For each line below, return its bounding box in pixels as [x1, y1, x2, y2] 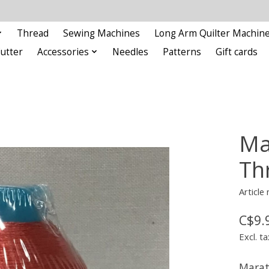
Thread [17, 26, 49, 40]
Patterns [162, 45, 201, 58]
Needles [112, 45, 148, 58]
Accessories [37, 45, 89, 58]
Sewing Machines [63, 26, 141, 40]
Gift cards [215, 45, 258, 58]
